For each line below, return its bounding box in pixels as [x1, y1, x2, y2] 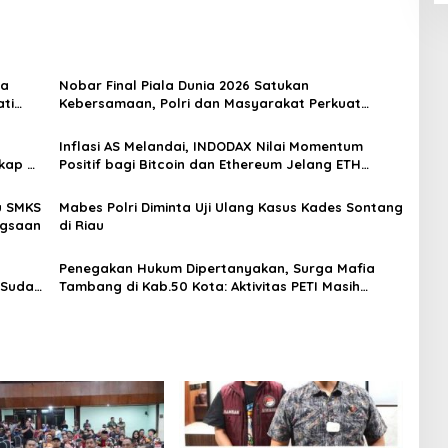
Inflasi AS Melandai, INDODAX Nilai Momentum [58, 138, 363, 154]
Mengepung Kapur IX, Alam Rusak [58, 296, 283, 312]
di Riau [58, 217, 104, 233]
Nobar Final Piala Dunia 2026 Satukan [58, 77, 309, 93]
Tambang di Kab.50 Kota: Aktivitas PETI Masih [58, 278, 360, 294]
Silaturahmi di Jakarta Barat [58, 113, 252, 129]
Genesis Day [58, 174, 140, 190]
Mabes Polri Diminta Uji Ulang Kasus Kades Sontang [58, 199, 403, 215]
